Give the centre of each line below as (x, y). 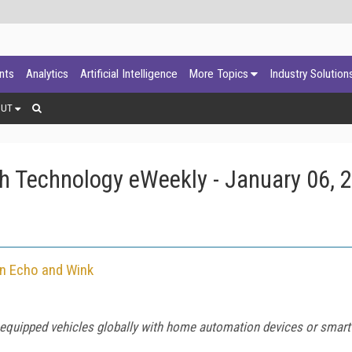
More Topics (219, 74)
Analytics (47, 74)
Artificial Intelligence (129, 74)
